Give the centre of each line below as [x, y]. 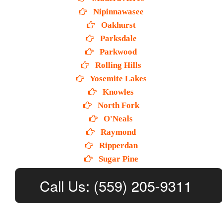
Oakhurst [117, 25]
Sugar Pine [117, 159]
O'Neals [117, 119]
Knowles [117, 92]
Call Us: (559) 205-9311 [116, 186]
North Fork [117, 106]
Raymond [117, 132]
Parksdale [117, 39]
